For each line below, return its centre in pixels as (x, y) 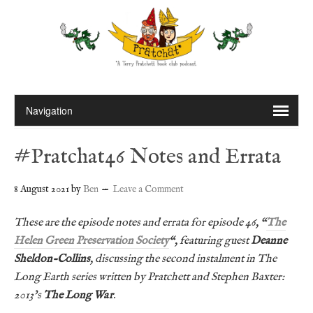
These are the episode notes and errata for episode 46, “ (140, 223)
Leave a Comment (148, 189)
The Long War (78, 295)
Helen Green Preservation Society (92, 241)
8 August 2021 (42, 189)
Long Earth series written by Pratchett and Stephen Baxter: (149, 277)
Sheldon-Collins (52, 259)
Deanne (269, 241)
